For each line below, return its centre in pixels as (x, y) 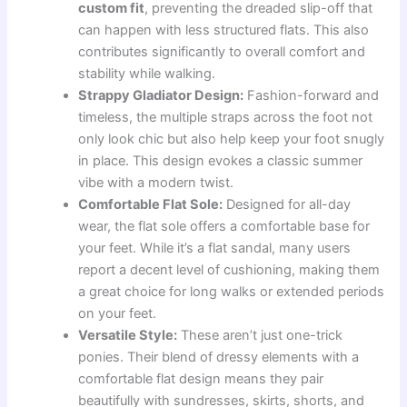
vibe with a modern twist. (156, 183)
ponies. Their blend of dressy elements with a (219, 357)
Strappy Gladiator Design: (161, 96)
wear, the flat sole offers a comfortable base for (224, 227)
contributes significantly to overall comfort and (222, 52)
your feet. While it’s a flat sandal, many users (215, 248)
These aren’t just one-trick (260, 336)
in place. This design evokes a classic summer (221, 161)
